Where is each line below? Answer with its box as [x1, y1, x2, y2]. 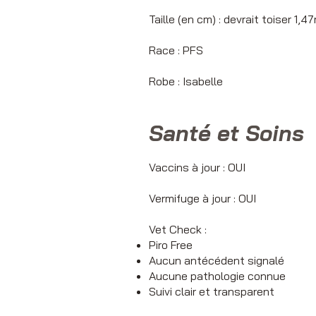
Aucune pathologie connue [149, 269, 286, 284]
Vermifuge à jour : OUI [149, 191, 256, 206]
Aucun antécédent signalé [149, 253, 284, 268]
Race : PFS [149, 43, 203, 58]
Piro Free [149, 238, 193, 253]
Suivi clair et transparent [149, 284, 274, 299]
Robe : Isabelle [149, 74, 223, 89]
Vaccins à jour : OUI [149, 160, 245, 175]
